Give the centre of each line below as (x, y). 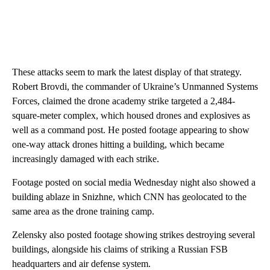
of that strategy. (213, 72)
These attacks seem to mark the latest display (97, 72)
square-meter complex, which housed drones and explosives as (131, 116)
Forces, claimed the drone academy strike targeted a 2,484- (124, 101)
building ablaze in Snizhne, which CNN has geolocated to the (129, 197)
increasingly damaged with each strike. (86, 159)
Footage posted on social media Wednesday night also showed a (134, 183)
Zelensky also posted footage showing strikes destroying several (133, 235)
